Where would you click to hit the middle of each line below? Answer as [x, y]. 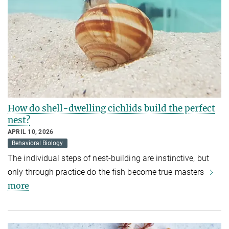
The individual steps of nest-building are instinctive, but [108, 158]
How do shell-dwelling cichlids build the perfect [111, 109]
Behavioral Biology [38, 143]
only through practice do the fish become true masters [107, 172]
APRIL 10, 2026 [31, 132]
